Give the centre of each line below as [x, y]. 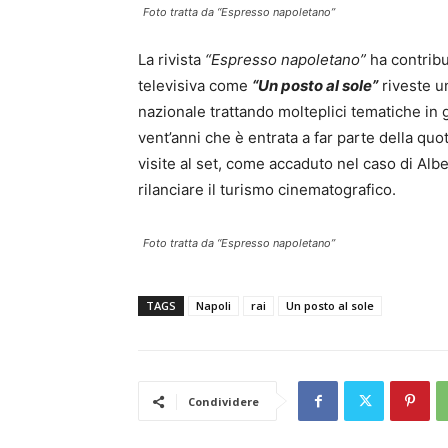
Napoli [213, 306]
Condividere [223, 402]
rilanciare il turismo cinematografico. [267, 190]
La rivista [171, 60]
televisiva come [195, 86]
